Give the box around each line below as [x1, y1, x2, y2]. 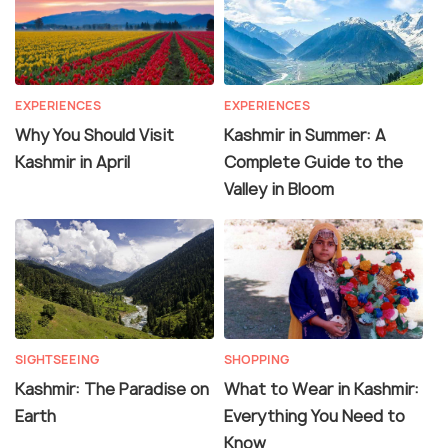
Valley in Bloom [224, 178, 334, 201]
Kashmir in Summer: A [224, 124, 386, 147]
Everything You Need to [224, 405, 405, 428]
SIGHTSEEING [15, 351, 99, 369]
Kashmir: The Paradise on [15, 378, 209, 401]
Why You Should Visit [15, 124, 174, 147]
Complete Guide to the [224, 151, 403, 174]
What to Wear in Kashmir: [224, 378, 419, 401]
